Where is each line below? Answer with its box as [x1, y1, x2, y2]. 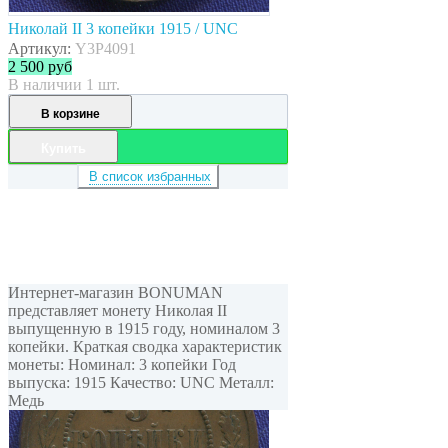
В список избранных [89, 168, 211, 184]
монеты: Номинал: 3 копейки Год [8, 355, 236, 373]
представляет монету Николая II [8, 301, 227, 319]
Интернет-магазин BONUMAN [8, 283, 223, 301]
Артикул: [8, 39, 75, 57]
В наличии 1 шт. [8, 75, 120, 93]
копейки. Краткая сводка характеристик [8, 337, 282, 355]
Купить [41, 140, 86, 156]
